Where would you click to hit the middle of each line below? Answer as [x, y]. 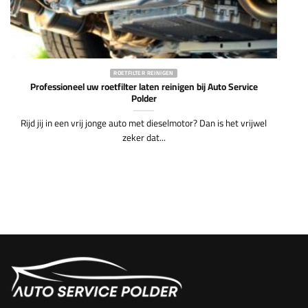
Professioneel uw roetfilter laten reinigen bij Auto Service [144, 120]
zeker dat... [144, 171]
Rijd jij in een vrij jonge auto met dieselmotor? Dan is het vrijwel [144, 156]
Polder [144, 132]
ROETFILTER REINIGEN [144, 107]
